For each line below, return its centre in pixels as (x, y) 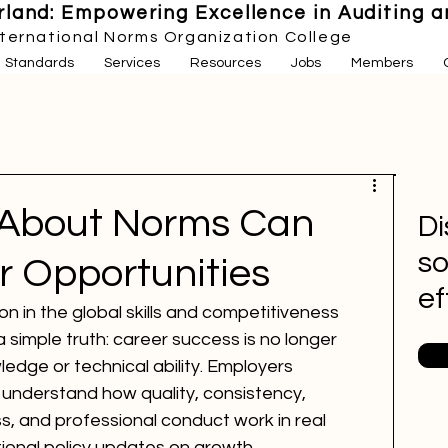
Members (382, 63)
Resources (225, 63)
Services (132, 63)
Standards (39, 63)
